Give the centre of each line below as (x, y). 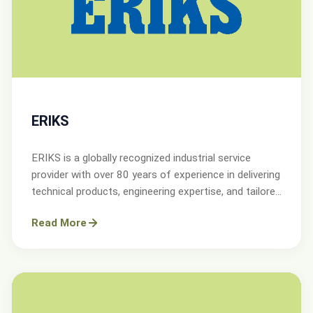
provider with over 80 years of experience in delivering (156, 175)
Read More (59, 223)
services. (52, 209)
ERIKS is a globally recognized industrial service (141, 158)
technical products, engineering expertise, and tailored (156, 192)
